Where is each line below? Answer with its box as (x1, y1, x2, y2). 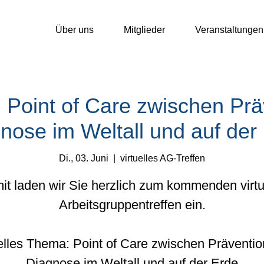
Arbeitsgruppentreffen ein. (58, 197, 206, 213)
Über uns (55, 25, 94, 35)
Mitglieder (124, 25, 165, 35)
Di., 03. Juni (59, 153, 108, 164)
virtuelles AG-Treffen (120, 153, 205, 164)
